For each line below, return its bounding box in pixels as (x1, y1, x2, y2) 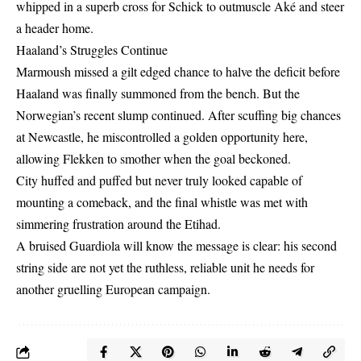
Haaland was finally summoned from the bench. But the (16, 85, 300, 102)
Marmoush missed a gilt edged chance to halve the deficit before (16, 63, 340, 80)
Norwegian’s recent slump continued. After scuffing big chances (16, 106, 341, 123)
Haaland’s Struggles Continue (16, 41, 168, 58)
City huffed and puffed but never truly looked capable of (16, 172, 302, 189)
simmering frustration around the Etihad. (16, 215, 221, 232)
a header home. (16, 19, 93, 36)
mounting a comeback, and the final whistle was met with (16, 193, 308, 210)
